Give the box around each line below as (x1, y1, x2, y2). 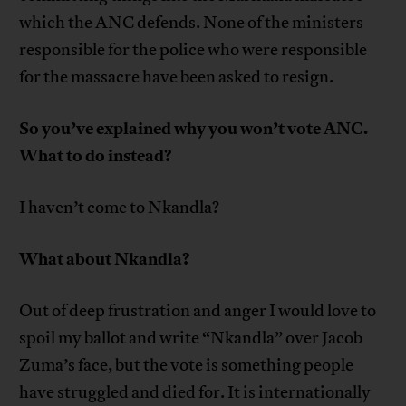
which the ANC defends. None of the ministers (19, 11, 364, 34)
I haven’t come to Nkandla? (19, 196, 220, 218)
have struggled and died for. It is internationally (19, 381, 372, 403)
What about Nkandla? (19, 246, 191, 271)
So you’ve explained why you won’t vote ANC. (19, 116, 369, 140)
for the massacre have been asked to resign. (19, 65, 334, 88)
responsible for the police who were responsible (19, 38, 368, 61)
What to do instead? (19, 143, 173, 168)
